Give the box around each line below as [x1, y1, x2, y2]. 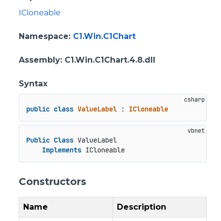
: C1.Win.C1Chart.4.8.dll [60, 55, 155, 65]
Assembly [19, 55, 60, 65]
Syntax [19, 79, 47, 88]
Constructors [19, 175, 86, 187]
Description [117, 202, 166, 212]
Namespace [19, 32, 69, 41]
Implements [41, 146, 81, 155]
